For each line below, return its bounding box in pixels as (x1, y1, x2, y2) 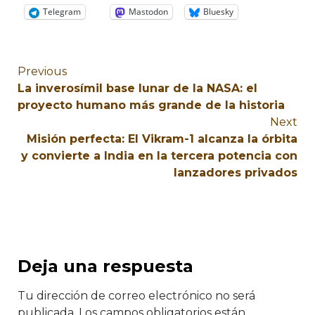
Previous (18, 64, 67, 78)
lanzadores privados (174, 165, 297, 179)
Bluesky (203, 6, 233, 18)
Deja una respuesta (18, 255, 193, 276)
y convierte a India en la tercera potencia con (21, 148, 297, 162)
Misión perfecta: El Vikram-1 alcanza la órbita (27, 131, 297, 146)
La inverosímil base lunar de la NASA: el (18, 81, 257, 95)
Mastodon (129, 6, 168, 18)
